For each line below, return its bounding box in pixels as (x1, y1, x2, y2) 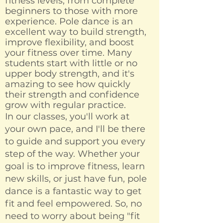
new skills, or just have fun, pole (5, 173, 147, 185)
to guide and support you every (5, 136, 145, 147)
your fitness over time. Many (5, 47, 132, 59)
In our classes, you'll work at (5, 111, 129, 122)
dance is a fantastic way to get (5, 186, 141, 197)
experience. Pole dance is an (5, 16, 133, 27)
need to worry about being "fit (5, 211, 140, 222)
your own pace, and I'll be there (5, 123, 145, 135)
